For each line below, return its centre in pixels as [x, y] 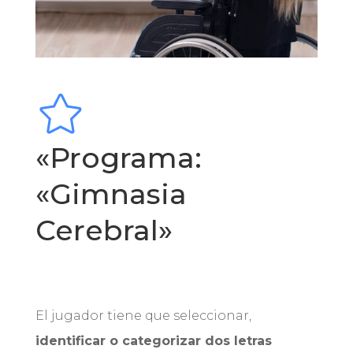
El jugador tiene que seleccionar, [143, 316]
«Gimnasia [111, 194]
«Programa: [118, 158]
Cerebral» [104, 230]
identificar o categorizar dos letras [153, 341]
